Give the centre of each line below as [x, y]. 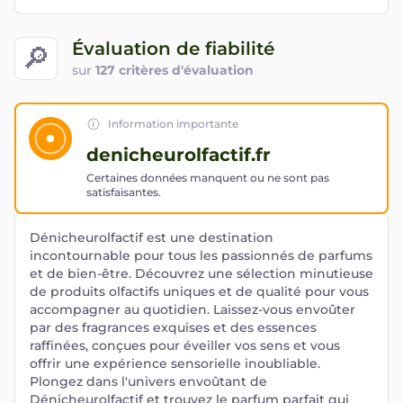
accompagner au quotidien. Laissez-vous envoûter [193, 309]
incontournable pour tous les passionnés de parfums [201, 255]
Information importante [173, 124]
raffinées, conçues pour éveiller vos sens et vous [185, 345]
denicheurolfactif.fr [179, 155]
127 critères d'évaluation [175, 70]
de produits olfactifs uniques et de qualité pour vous [199, 291]
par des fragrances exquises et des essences [173, 327]
